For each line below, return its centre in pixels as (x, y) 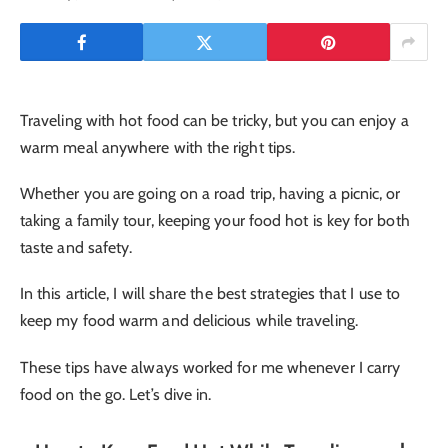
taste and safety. (76, 248)
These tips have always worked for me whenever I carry (210, 367)
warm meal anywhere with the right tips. (158, 147)
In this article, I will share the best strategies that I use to (210, 294)
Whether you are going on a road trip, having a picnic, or (210, 194)
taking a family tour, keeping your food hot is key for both (215, 221)
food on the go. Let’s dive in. (116, 394)
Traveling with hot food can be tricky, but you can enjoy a (214, 120)
